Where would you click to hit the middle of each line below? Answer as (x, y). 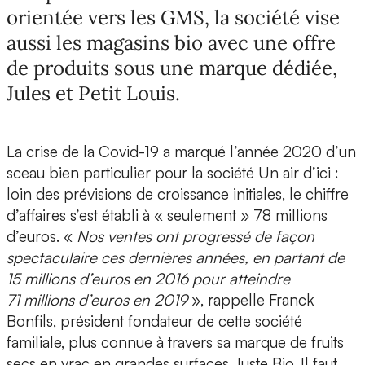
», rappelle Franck (251, 300)
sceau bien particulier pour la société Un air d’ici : (173, 173)
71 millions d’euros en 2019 (97, 300)
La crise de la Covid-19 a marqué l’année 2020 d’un (181, 152)
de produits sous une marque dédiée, (172, 68)
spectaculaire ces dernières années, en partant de (176, 258)
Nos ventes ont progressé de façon (196, 237)
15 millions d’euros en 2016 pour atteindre (148, 279)
